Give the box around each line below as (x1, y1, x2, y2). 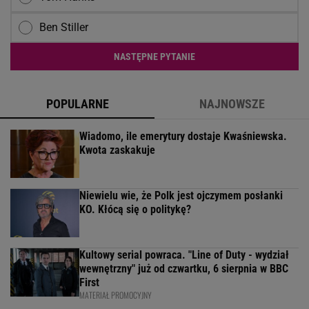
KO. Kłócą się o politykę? (79, 203, 191, 217)
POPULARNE (46, 97, 109, 112)
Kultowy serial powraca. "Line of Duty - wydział (79, 248, 289, 262)
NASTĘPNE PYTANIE (114, 51, 195, 63)
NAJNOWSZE (199, 97, 265, 112)
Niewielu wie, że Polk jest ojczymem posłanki (79, 189, 283, 203)
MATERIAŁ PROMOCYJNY (79, 289, 152, 301)
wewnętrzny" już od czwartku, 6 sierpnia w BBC (79, 262, 288, 276)
